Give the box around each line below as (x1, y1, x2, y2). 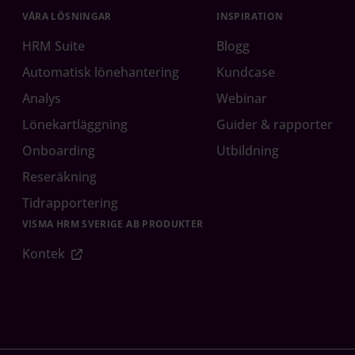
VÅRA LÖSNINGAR (21, 10, 112, 24)
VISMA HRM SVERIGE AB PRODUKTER (21, 217, 204, 231)
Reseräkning (21, 168, 97, 186)
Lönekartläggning (21, 116, 128, 134)
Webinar (216, 90, 268, 108)
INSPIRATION (216, 10, 284, 24)
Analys (21, 90, 61, 108)
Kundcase (216, 63, 276, 82)
